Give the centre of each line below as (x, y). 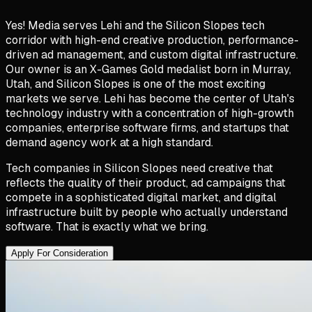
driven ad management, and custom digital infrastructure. (152, 54)
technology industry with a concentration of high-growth (150, 113)
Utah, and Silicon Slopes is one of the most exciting (135, 84)
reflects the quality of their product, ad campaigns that (146, 182)
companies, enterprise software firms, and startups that (147, 127)
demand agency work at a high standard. (109, 142)
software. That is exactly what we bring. (107, 226)
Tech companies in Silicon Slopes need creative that (139, 168)
